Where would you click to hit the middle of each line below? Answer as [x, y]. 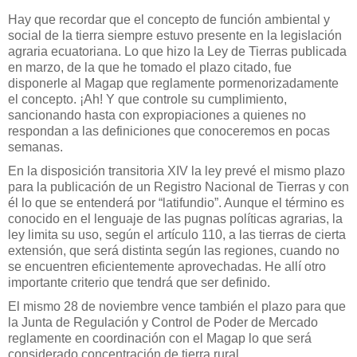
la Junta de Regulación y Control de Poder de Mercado [163, 322]
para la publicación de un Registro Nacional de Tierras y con [178, 186]
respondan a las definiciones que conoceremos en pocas [169, 131]
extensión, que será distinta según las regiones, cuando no [174, 250]
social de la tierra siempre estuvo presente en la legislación [175, 35]
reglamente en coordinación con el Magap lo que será [160, 338]
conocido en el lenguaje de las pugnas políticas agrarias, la [175, 218]
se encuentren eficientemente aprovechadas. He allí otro [167, 266]
